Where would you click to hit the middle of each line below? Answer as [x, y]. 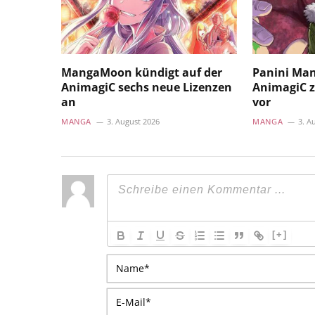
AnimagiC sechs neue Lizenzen [147, 87]
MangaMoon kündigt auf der [142, 72]
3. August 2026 [133, 121]
